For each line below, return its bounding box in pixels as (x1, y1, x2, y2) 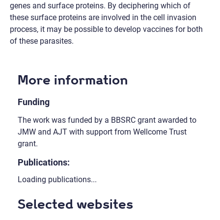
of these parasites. (10, 36, 74, 46)
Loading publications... (17, 175, 97, 184)
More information (17, 72, 128, 88)
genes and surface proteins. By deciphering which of (10, 1, 191, 11)
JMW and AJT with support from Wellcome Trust (17, 127, 187, 137)
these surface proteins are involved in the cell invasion (10, 13, 196, 23)
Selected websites (17, 196, 133, 213)
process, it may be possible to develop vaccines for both (10, 25, 203, 34)
